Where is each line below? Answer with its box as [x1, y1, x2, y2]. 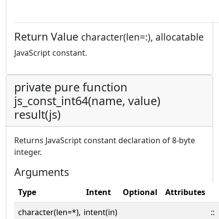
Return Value [14, 29, 81, 44]
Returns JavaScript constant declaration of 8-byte [14, 135, 195, 146]
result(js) [14, 107, 61, 122]
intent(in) [84, 207, 117, 218]
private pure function [14, 79, 128, 95]
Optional [123, 187, 157, 197]
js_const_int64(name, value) [14, 93, 160, 109]
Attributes [165, 187, 205, 197]
